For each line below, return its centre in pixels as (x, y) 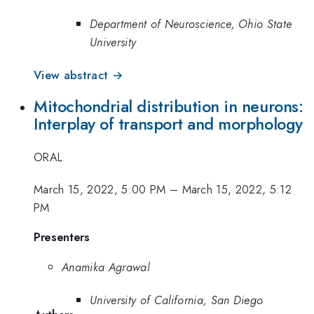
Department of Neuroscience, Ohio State (191, 24)
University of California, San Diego (177, 300)
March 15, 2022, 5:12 (237, 190)
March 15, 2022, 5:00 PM (100, 190)
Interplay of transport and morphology (168, 124)
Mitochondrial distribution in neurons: (169, 107)
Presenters (62, 237)
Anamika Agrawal (105, 267)
